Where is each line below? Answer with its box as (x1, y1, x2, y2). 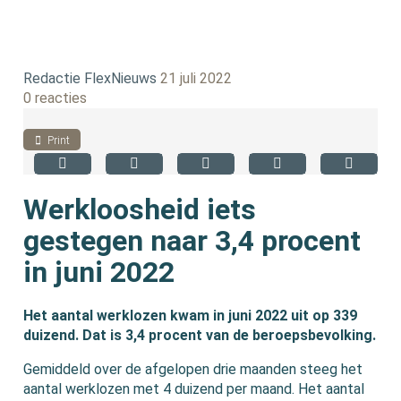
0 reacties (23, 90, 88, 107)
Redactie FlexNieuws (23, 70, 158, 88)
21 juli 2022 (160, 70, 233, 88)
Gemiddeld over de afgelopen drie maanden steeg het (23, 360, 363, 378)
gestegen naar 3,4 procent (23, 224, 362, 259)
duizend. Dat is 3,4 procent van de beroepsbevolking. (23, 326, 377, 344)
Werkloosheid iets (23, 192, 257, 227)
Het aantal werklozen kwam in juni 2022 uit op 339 (23, 306, 358, 324)
